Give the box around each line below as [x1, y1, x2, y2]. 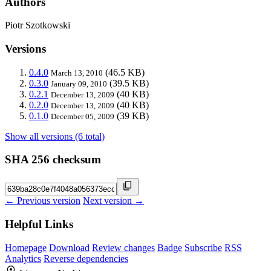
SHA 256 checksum [5, 153, 101, 166]
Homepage [5, 242, 47, 253]
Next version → [83, 195, 144, 206]
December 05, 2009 [51, 111, 114, 121]
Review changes [92, 242, 155, 253]
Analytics [5, 253, 41, 264]
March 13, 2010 [51, 68, 103, 77]
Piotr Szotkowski [5, 20, 70, 31]
